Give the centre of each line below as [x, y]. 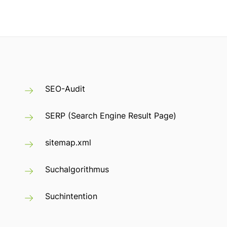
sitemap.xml [68, 143]
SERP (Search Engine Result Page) [111, 116]
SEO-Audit [65, 89]
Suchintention [71, 196]
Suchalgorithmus [77, 169]
